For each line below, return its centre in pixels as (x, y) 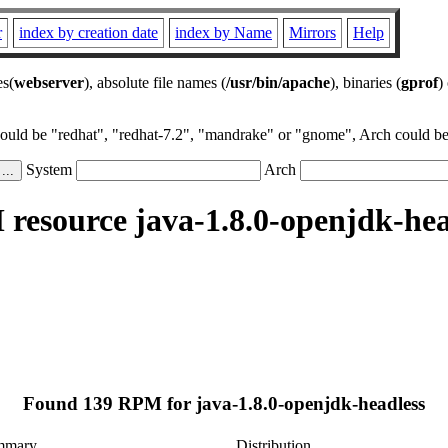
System (49, 169)
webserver (49, 82)
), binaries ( (365, 82)
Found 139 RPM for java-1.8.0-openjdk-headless (224, 404)
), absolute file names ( (155, 82)
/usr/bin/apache (278, 82)
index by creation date (88, 32)
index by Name (223, 32)
